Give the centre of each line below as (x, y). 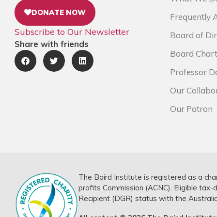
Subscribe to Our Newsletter (72, 32)
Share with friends (52, 44)
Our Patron (191, 109)
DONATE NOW (59, 12)
